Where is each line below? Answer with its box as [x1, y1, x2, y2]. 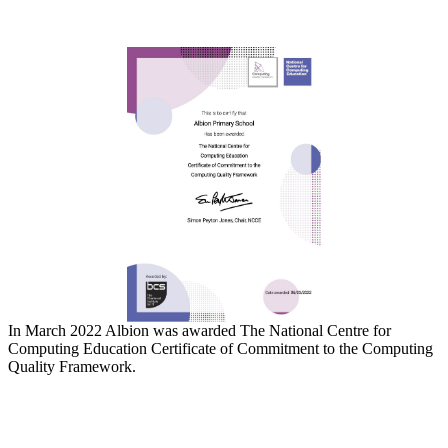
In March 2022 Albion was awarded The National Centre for [8, 322, 391, 340]
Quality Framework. [8, 358, 136, 376]
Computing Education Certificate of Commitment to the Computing [8, 340, 433, 358]
